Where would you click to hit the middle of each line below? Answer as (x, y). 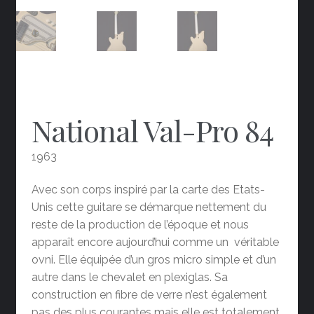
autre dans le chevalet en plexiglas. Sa (130, 278)
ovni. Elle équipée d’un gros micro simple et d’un (154, 260)
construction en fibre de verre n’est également (150, 295)
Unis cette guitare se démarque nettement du (149, 207)
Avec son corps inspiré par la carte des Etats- (149, 190)
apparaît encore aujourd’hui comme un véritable (156, 243)
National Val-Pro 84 (153, 130)
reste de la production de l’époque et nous (141, 225)
